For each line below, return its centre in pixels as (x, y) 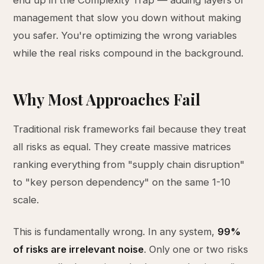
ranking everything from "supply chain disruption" (129, 164)
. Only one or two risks (196, 249)
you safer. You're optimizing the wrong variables (125, 35)
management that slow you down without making (127, 18)
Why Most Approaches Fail (107, 99)
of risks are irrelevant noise (79, 249)
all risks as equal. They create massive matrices (122, 147)
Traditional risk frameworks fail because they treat (130, 129)
